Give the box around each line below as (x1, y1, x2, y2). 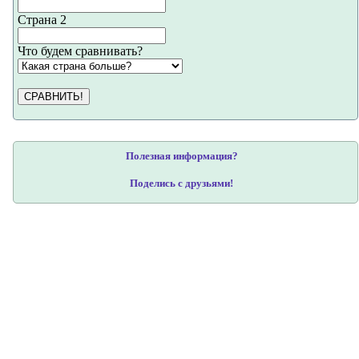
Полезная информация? (125, 150, 238, 163)
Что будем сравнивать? (18, 44, 143, 58)
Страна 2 (18, 13, 67, 27)
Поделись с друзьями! (130, 177, 233, 190)
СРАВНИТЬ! (24, 91, 83, 103)
